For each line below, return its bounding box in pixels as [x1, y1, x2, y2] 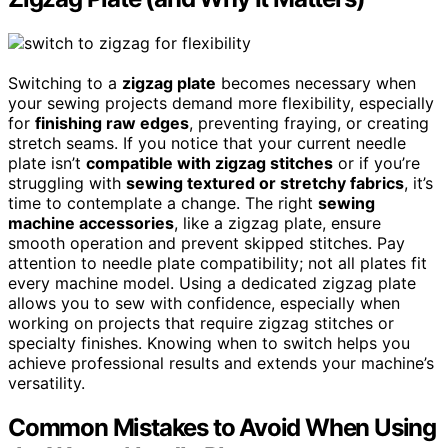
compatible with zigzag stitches [86, 153, 333, 174]
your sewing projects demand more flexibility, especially [8, 93, 434, 114]
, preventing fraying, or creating [189, 113, 429, 134]
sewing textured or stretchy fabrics [126, 173, 404, 194]
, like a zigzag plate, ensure [174, 213, 381, 234]
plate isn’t [8, 153, 86, 174]
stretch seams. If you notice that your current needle [8, 133, 406, 154]
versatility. [8, 373, 85, 394]
